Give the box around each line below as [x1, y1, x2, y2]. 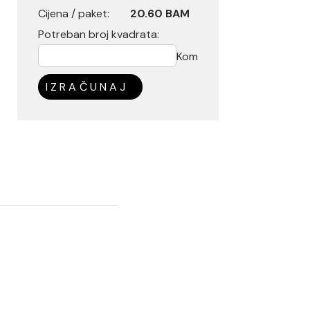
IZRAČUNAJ [46, 80, 129, 94]
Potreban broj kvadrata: [38, 27, 159, 42]
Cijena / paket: [38, 6, 109, 21]
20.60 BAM [129, 6, 190, 21]
